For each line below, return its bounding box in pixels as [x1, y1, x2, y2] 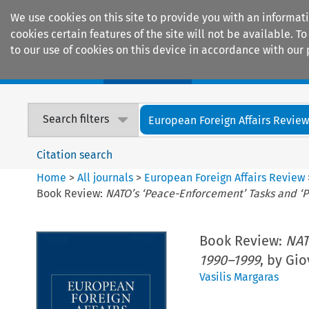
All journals [77, 170, 137, 184]
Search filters [43, 112, 110, 126]
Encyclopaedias [214, 62, 295, 77]
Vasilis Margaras [199, 270, 279, 283]
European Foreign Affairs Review [144, 170, 306, 184]
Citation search [37, 148, 113, 161]
